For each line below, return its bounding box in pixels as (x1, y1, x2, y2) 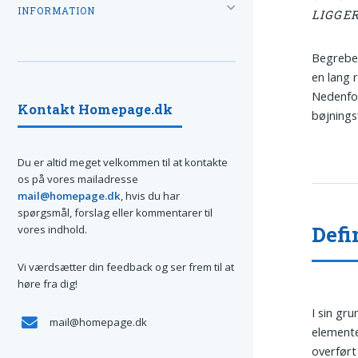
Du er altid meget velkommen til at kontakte (18, 154, 228, 169)
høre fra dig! (18, 276, 78, 292)
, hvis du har (121, 188, 180, 203)
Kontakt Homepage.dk (18, 100, 173, 117)
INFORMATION (18, 4, 95, 17)
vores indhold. (18, 221, 87, 237)
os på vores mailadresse (18, 171, 138, 186)
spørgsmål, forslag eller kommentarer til (18, 205, 213, 220)
